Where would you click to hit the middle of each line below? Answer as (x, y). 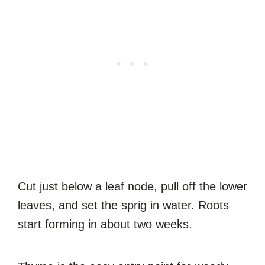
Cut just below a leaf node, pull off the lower (132, 186)
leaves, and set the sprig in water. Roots (123, 205)
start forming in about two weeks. (105, 224)
